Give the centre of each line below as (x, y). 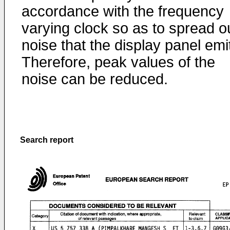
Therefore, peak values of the (118, 62)
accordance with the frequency (123, 11)
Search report (47, 140)
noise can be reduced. (95, 79)
